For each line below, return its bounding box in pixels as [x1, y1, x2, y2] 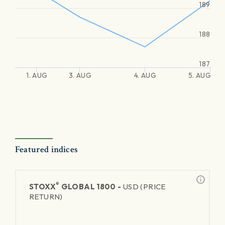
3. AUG [68, 71, 91, 80]
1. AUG [26, 71, 48, 80]
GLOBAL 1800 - [59, 182, 123, 191]
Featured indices [15, 144, 78, 155]
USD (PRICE [123, 182, 166, 191]
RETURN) [29, 192, 63, 201]
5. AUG [188, 71, 211, 80]
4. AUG [134, 71, 156, 80]
